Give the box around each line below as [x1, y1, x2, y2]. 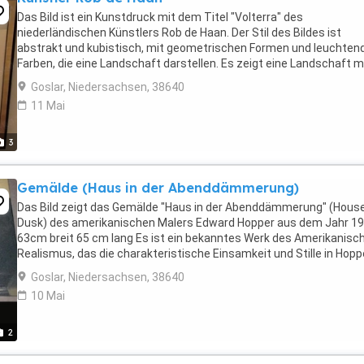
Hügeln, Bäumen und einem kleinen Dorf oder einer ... [17, 72, 287, 85]
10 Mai [31, 289, 65, 302]
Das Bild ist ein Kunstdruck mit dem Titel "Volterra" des [17, 11, 303, 24]
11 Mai [31, 99, 65, 112]
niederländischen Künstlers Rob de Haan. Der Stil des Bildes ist [17, 26, 341, 39]
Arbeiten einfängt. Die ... [17, 262, 142, 275]
